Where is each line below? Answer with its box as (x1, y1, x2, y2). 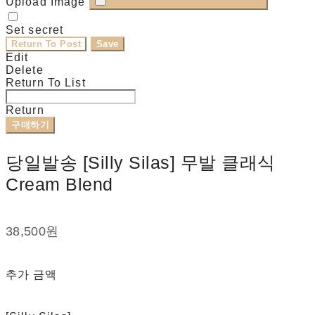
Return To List (6, 77, 86, 89)
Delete (6, 64, 44, 77)
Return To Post (11, 39, 82, 50)
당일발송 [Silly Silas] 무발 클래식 (6, 153, 276, 173)
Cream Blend (6, 174, 113, 195)
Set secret (6, 24, 64, 37)
